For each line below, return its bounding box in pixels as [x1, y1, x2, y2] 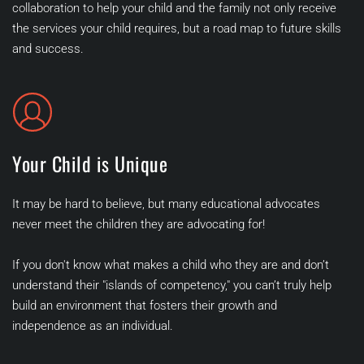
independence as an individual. [12, 318, 176, 334]
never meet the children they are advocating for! [12, 217, 268, 232]
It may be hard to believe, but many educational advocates [12, 197, 320, 212]
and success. [12, 41, 93, 57]
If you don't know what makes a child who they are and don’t [12, 258, 329, 273]
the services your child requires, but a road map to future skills [12, 21, 341, 37]
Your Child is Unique [12, 149, 167, 179]
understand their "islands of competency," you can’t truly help [12, 278, 331, 293]
